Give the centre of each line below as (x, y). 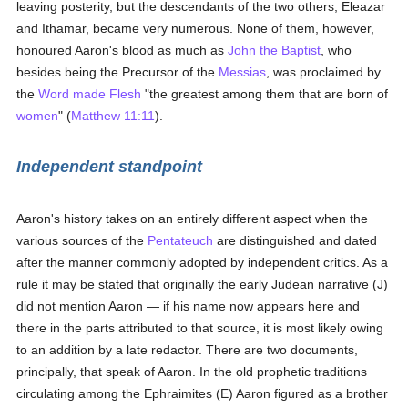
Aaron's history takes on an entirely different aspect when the (193, 219)
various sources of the (82, 240)
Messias (243, 72)
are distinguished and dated (296, 240)
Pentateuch (181, 240)
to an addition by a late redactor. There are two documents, (188, 350)
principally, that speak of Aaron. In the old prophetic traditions (192, 372)
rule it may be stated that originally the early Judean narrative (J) (203, 284)
